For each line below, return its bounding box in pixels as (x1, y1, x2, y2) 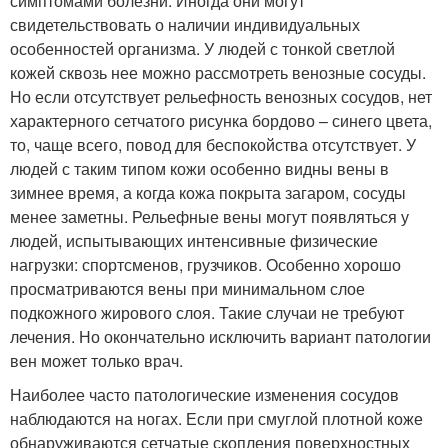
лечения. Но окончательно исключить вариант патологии (10, 324, 431, 348)
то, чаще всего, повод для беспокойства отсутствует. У (10, 132, 416, 156)
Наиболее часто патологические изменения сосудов (10, 382, 399, 406)
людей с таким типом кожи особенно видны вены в (10, 156, 389, 180)
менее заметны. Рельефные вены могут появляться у (10, 204, 409, 228)
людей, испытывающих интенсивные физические (10, 228, 378, 252)
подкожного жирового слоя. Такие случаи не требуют (10, 300, 404, 324)
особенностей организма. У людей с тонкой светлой (10, 36, 395, 60)
